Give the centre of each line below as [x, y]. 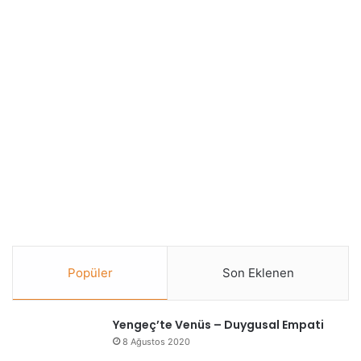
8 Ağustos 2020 [156, 341]
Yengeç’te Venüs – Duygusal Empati [218, 324]
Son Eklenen [258, 272]
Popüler [90, 272]
